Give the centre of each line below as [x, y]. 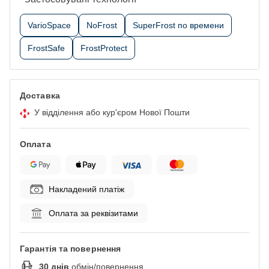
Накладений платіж [86, 189]
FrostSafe [46, 48]
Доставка [40, 95]
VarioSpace [49, 25]
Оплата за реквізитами [93, 213]
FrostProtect [104, 48]
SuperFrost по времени [178, 25]
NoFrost [102, 25]
